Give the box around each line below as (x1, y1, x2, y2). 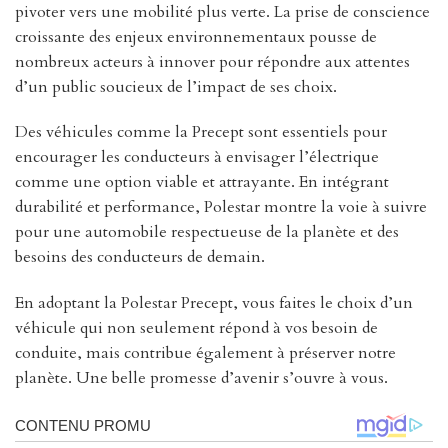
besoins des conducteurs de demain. (15, 246, 265, 269)
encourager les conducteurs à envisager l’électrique (15, 146, 379, 169)
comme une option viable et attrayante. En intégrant (15, 171, 389, 194)
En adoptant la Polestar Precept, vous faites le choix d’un (15, 292, 413, 315)
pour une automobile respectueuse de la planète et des (15, 221, 399, 244)
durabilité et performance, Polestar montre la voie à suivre (15, 196, 427, 219)
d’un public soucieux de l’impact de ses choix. (15, 75, 337, 98)
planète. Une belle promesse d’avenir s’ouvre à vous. (15, 367, 388, 390)
